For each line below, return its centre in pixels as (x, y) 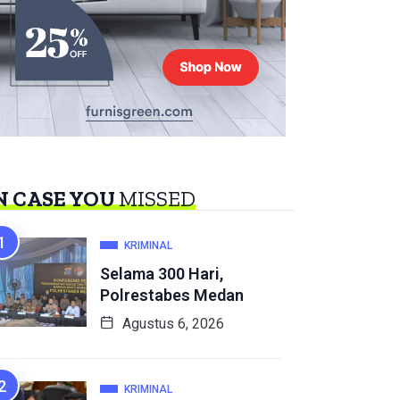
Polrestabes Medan (172, 296)
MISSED (157, 199)
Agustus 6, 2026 (171, 324)
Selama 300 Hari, (162, 274)
